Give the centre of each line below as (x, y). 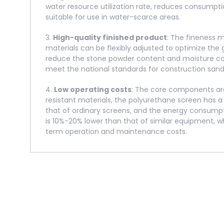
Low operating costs (93, 89)
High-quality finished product (110, 37)
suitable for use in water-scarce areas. (113, 17)
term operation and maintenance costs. (116, 131)
